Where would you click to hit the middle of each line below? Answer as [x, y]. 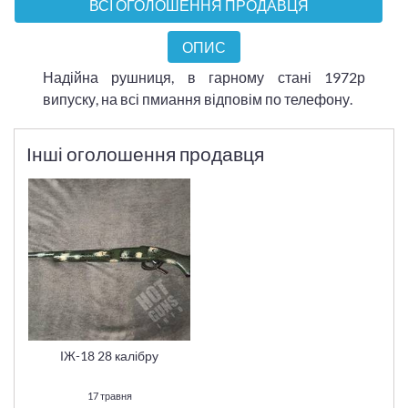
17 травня [109, 395]
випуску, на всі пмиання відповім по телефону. [198, 98]
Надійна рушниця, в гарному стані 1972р [204, 76]
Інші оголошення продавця [145, 153]
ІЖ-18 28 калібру [109, 356]
